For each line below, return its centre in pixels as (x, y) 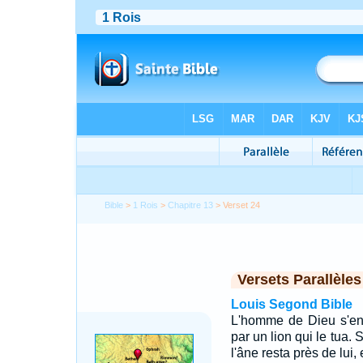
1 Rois (146, 205)
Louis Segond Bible (291, 304)
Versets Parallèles (299, 280)
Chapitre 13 (191, 205)
